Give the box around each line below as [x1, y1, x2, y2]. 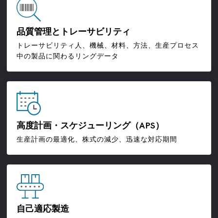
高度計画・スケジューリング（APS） [17, 121, 164, 131]
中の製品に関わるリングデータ [17, 52, 119, 61]
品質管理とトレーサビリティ [17, 27, 130, 37]
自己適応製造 [17, 204, 69, 215]
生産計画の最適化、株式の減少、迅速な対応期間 [17, 135, 177, 144]
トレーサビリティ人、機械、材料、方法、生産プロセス [17, 41, 199, 50]
